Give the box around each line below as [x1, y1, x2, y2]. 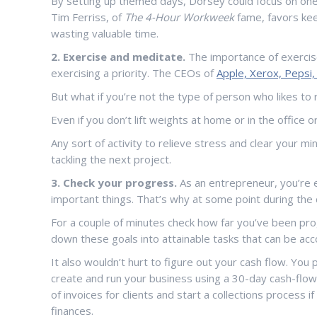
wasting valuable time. [51, 26, 158, 40]
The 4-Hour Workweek [125, 10, 237, 24]
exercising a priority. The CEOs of [51, 66, 217, 80]
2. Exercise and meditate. [51, 50, 185, 64]
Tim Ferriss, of [51, 10, 125, 24]
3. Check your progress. [51, 175, 180, 190]
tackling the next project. [51, 152, 171, 166]
